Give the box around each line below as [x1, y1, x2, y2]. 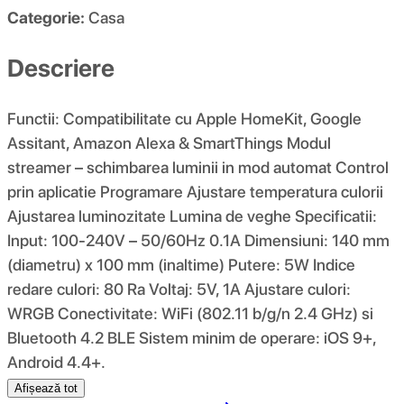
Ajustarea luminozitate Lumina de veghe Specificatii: [7, 206, 377, 225]
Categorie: [7, 8, 85, 28]
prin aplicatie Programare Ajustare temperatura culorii [7, 181, 383, 201]
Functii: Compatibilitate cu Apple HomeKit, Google [7, 108, 362, 128]
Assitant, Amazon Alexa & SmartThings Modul [7, 133, 331, 152]
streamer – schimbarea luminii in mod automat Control [7, 157, 389, 177]
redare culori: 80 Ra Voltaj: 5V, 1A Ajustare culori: [7, 279, 351, 298]
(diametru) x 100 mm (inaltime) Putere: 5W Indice [7, 254, 355, 274]
